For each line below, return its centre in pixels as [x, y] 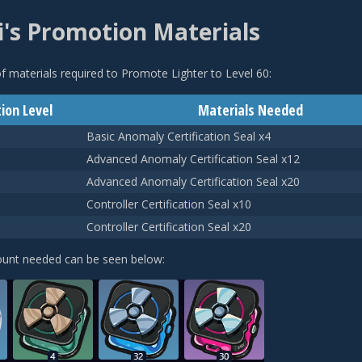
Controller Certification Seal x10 [169, 204]
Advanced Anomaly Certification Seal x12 [193, 158]
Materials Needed [250, 109]
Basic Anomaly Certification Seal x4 [179, 136]
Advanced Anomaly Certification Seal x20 [193, 181]
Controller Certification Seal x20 [169, 226]
